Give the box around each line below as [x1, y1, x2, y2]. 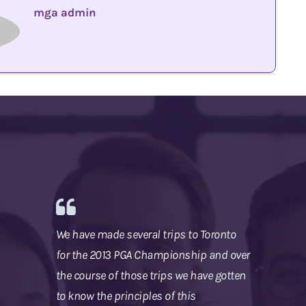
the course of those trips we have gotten [55, 268, 246, 283]
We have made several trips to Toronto [55, 227, 236, 242]
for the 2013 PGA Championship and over [55, 247, 250, 263]
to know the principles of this [55, 288, 196, 304]
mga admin [33, 5, 96, 20]
